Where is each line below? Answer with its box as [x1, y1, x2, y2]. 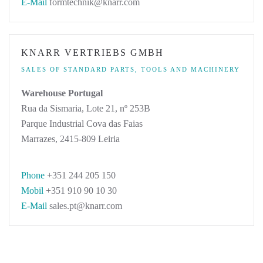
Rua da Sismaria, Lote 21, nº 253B [21, 103, 150, 113]
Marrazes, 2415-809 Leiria [21, 134, 120, 144]
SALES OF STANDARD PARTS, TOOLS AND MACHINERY [21, 66, 240, 73]
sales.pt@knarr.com [47, 201, 122, 211]
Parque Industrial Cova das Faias [21, 119, 143, 129]
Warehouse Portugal [21, 88, 103, 98]
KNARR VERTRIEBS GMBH [21, 48, 164, 58]
